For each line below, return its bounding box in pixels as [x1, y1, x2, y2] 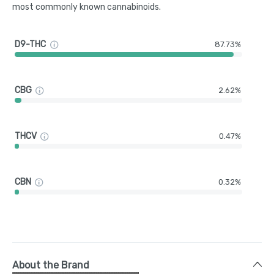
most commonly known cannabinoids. [12, 1, 161, 12]
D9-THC [15, 39, 46, 50]
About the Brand [12, 259, 89, 271]
